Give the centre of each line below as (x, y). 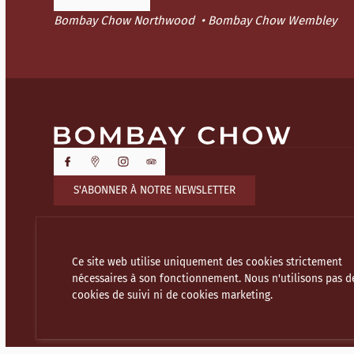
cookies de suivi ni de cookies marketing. (173, 295)
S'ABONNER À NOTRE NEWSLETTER (155, 190)
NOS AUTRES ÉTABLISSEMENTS (179, 288)
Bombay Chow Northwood (124, 21)
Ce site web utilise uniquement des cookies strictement (207, 262)
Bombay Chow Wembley (272, 21)
